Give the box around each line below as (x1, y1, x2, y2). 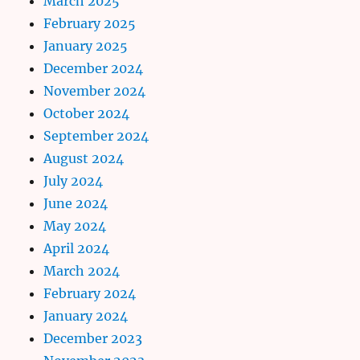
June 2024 (43, 194, 108, 211)
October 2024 (43, 104, 130, 121)
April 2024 (43, 239, 110, 256)
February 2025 (43, 14, 137, 31)
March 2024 (43, 262, 121, 279)
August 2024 (43, 149, 125, 166)
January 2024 (43, 307, 129, 324)
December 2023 (43, 329, 143, 346)
